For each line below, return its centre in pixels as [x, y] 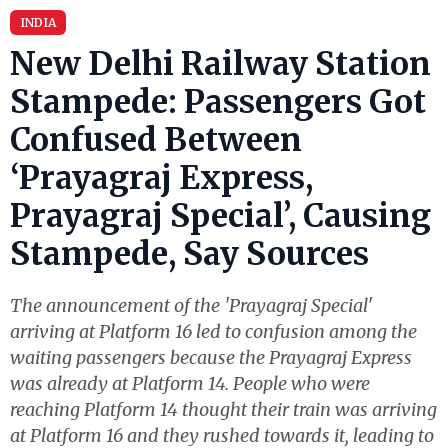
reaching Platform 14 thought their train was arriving [223, 409]
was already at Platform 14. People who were [190, 383]
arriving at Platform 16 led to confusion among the [213, 331]
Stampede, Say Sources [189, 254]
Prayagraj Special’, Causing [220, 216]
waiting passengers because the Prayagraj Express [211, 357]
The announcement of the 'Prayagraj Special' [191, 305]
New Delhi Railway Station [220, 64]
